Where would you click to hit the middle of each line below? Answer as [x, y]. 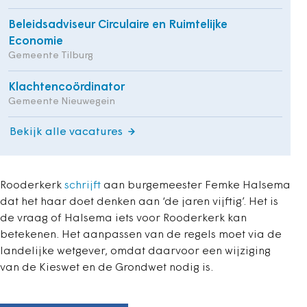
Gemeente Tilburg [51, 56]
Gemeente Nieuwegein [62, 101]
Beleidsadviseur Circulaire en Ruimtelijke [118, 25]
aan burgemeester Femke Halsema [196, 185]
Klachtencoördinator [66, 87]
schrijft [83, 185]
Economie [36, 41]
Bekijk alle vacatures [66, 132]
